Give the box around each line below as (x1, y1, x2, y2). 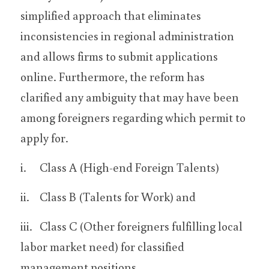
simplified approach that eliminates (20, 7, 201, 23)
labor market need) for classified (20, 238, 184, 254)
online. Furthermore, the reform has (20, 68, 205, 84)
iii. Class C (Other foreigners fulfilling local (20, 218, 32, 234)
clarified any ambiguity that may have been (20, 89, 239, 104)
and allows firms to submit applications (20, 48, 218, 64)
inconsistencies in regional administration (20, 28, 234, 43)
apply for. (20, 130, 68, 145)
